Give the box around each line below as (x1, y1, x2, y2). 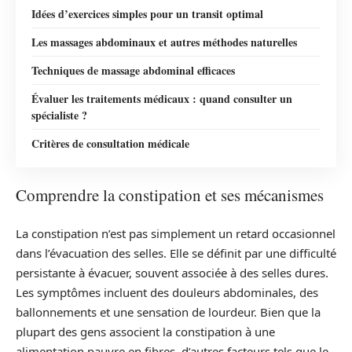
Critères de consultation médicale (31, 134, 189, 152)
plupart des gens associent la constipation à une (16, 323, 275, 339)
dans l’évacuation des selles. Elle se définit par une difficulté (16, 244, 336, 261)
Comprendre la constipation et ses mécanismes (16, 184, 324, 206)
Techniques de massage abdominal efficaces (31, 61, 235, 79)
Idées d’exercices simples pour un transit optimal (31, 5, 263, 22)
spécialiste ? (31, 106, 87, 123)
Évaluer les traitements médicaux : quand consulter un (31, 90, 292, 107)
